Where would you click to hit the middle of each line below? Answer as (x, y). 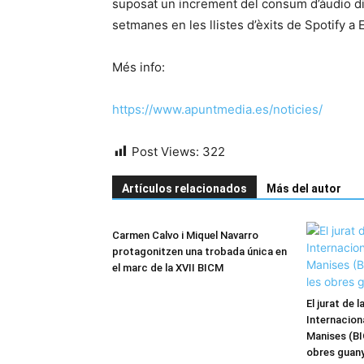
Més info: (139, 67)
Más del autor (304, 188)
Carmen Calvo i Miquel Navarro (185, 235)
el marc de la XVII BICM (168, 268)
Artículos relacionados (184, 188)
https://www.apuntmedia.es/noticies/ (217, 109)
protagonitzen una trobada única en (199, 251)
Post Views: (165, 152)
